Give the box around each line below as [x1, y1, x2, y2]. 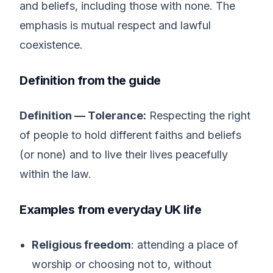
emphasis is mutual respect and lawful [19, 19, 211, 32]
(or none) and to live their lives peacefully [19, 148, 228, 161]
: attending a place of [131, 238, 238, 251]
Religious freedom [32, 238, 131, 251]
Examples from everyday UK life [19, 202, 201, 217]
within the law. [19, 168, 91, 180]
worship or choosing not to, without [32, 258, 211, 271]
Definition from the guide [19, 73, 161, 88]
